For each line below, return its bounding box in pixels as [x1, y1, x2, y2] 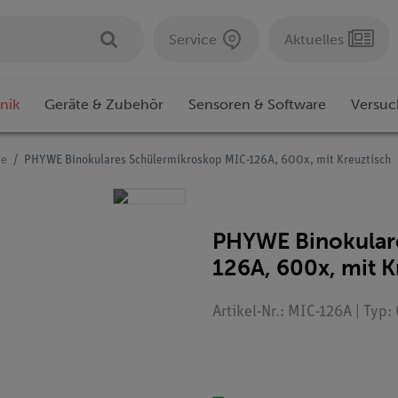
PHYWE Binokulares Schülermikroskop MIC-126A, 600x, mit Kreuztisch [24, 154, 391, 168]
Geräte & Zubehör [44, 96, 163, 114]
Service [169, 30, 217, 48]
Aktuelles [284, 30, 344, 48]
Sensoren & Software [188, 96, 326, 114]
